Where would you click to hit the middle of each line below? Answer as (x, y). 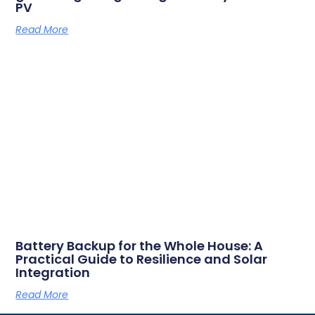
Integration (53, 273)
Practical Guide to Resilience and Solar (142, 259)
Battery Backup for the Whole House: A (140, 246)
